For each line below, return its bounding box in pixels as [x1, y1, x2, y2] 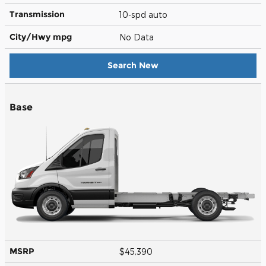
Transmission [9, 8, 65, 20]
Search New [107, 59, 159, 71]
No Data [119, 31, 159, 42]
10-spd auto [119, 9, 170, 20]
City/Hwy [9, 31, 53, 42]
